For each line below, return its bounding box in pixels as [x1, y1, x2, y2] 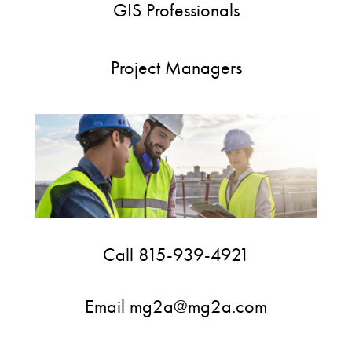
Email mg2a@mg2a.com [85, 294, 267, 319]
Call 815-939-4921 [102, 242, 250, 267]
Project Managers [110, 55, 242, 80]
